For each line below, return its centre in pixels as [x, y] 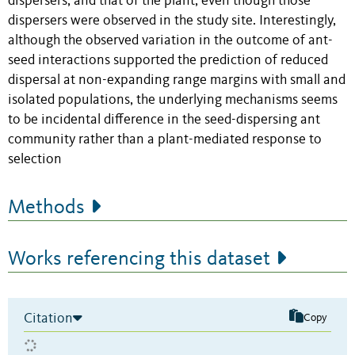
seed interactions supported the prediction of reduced [168, 60]
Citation [48, 318]
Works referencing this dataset [139, 259]
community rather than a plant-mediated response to [165, 139]
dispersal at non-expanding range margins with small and [177, 80]
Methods [46, 207]
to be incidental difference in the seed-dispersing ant [164, 120]
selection [35, 159]
